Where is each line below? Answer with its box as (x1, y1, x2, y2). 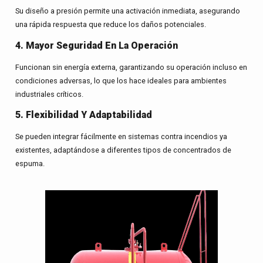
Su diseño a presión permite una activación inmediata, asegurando (15, 6, 240, 16)
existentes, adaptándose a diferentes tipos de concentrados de (15, 146, 231, 155)
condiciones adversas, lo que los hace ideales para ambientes (15, 76, 227, 85)
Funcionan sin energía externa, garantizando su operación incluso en (15, 62, 247, 72)
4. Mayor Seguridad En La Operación (15, 39, 178, 51)
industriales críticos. (15, 89, 83, 99)
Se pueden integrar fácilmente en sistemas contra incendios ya (15, 132, 227, 141)
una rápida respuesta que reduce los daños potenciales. (15, 20, 206, 29)
